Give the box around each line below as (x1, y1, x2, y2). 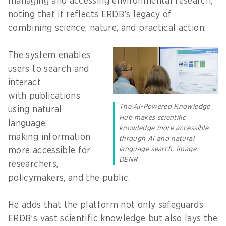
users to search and (8, 64, 89, 74)
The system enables (8, 50, 91, 60)
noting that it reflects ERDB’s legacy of (8, 10, 172, 19)
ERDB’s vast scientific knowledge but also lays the (8, 214, 217, 223)
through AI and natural (119, 135, 194, 143)
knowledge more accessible (119, 125, 208, 132)
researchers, (8, 159, 59, 169)
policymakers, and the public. (8, 173, 136, 183)
